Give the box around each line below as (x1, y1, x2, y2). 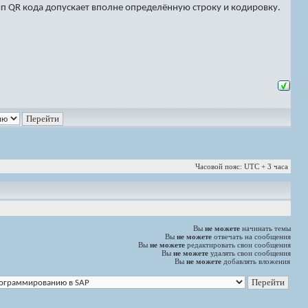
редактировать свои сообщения (185, 241, 291, 249)
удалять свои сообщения (208, 249, 291, 257)
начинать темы (240, 224, 291, 232)
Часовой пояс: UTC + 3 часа (195, 162, 288, 170)
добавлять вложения (221, 257, 290, 265)
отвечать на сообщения (212, 232, 291, 241)
